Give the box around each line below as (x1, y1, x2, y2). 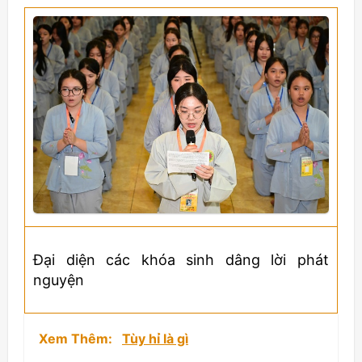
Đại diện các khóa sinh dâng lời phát (33, 251, 329, 268)
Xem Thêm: (39, 330, 116, 347)
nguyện (33, 271, 84, 288)
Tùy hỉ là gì (122, 330, 188, 347)
